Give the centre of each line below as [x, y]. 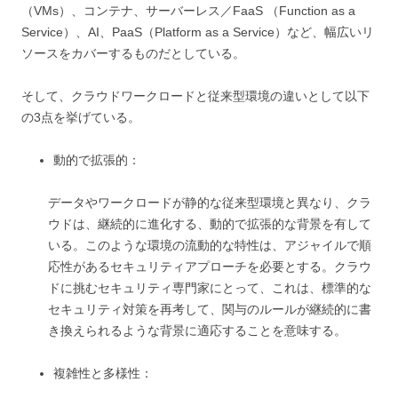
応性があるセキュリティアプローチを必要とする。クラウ [210, 266]
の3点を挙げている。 [81, 117]
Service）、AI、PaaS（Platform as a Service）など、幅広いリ [198, 32]
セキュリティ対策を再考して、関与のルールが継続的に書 [210, 309]
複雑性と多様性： [103, 373]
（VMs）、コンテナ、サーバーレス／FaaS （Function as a [188, 10]
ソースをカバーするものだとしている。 [133, 53]
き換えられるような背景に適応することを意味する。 [197, 330]
